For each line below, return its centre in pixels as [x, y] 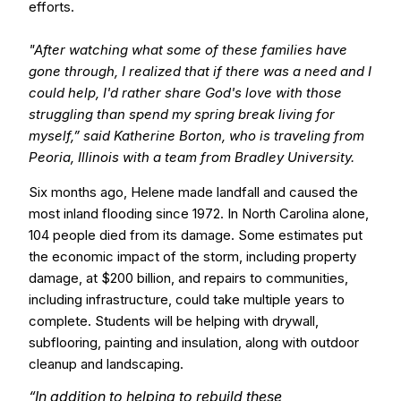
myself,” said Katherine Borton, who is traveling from [196, 136]
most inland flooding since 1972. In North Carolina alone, [199, 213]
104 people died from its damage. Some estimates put [196, 235]
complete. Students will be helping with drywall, [174, 321]
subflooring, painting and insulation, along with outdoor [194, 342]
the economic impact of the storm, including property [192, 256]
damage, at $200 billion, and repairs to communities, [188, 278]
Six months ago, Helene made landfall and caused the [193, 192]
